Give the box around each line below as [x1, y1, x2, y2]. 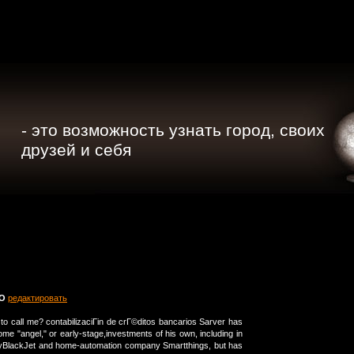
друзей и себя [21, 141, 131, 159]
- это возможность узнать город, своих [21, 121, 325, 139]
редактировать [8, 293, 67, 303]
